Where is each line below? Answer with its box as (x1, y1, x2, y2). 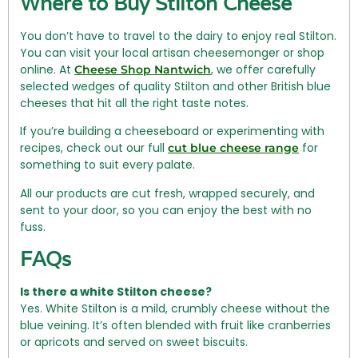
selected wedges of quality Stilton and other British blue (20, 78, 331, 94)
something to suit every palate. (20, 157, 195, 173)
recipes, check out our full (20, 140, 168, 157)
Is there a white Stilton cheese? (20, 284, 212, 300)
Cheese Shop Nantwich (74, 62, 211, 77)
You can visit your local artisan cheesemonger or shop (20, 44, 324, 61)
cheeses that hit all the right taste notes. (20, 94, 249, 111)
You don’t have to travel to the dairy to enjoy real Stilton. (20, 27, 336, 44)
